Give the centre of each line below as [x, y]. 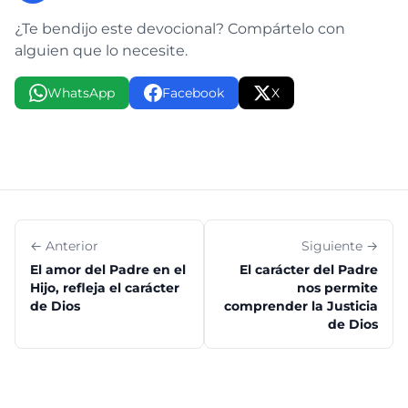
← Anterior [64, 246]
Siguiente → [340, 246]
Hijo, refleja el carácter [105, 288]
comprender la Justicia [301, 306]
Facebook [193, 93]
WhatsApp [81, 93]
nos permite [337, 288]
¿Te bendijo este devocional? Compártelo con [180, 29]
